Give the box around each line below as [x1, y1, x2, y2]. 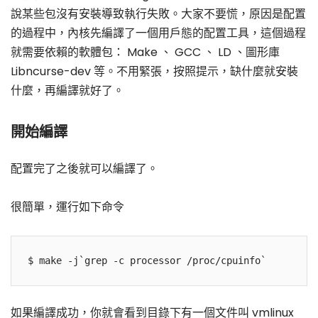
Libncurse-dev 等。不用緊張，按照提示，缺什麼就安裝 [11, 63, 298, 80]
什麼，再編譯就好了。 [11, 82, 124, 99]
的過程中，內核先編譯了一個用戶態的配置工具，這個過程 [11, 25, 306, 42]
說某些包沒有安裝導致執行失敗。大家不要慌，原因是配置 [11, 6, 306, 23]
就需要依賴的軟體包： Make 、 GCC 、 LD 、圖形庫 [11, 44, 280, 61]
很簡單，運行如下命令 [11, 198, 124, 215]
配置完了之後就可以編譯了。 [11, 160, 158, 177]
